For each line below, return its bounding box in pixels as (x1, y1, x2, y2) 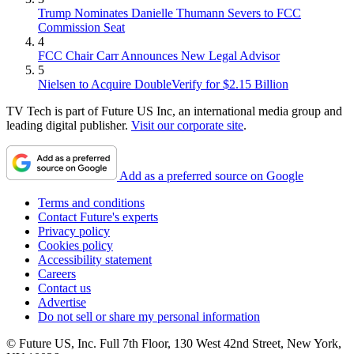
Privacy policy (38, 224, 110, 238)
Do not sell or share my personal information (38, 309, 260, 323)
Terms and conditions (38, 195, 145, 209)
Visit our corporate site (131, 118, 243, 132)
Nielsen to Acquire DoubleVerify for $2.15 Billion (38, 77, 288, 91)
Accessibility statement (38, 252, 152, 266)
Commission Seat (38, 20, 125, 34)
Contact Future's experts (38, 209, 158, 224)
